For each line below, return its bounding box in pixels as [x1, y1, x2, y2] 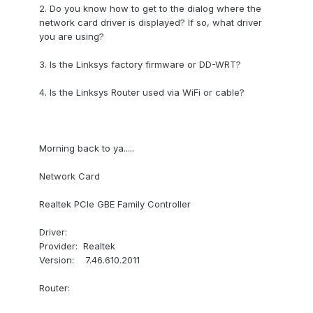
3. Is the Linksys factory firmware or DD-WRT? [39, 59, 241, 71]
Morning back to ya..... [39, 143, 134, 154]
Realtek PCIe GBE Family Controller [39, 198, 191, 210]
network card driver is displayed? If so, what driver [39, 17, 262, 29]
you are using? [39, 31, 104, 43]
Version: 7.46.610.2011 [39, 254, 140, 266]
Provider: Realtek [39, 240, 115, 252]
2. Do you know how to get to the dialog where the [39, 3, 261, 15]
